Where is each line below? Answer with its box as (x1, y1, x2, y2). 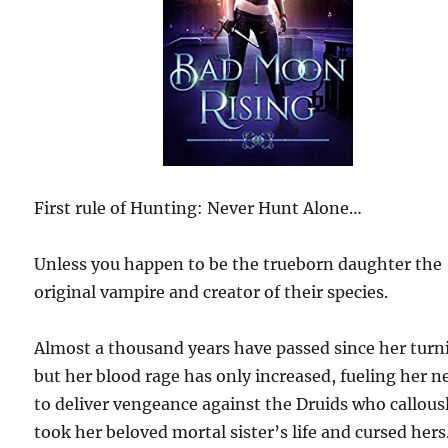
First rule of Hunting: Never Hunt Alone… (34, 197, 363, 218)
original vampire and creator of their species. (34, 281, 389, 302)
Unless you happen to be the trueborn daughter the (34, 253, 443, 274)
